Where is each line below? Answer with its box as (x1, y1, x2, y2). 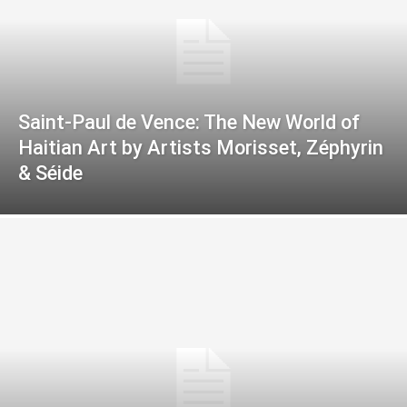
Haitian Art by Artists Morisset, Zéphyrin (18, 136, 383, 160)
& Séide (18, 162, 83, 185)
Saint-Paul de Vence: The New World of (18, 111, 360, 134)
